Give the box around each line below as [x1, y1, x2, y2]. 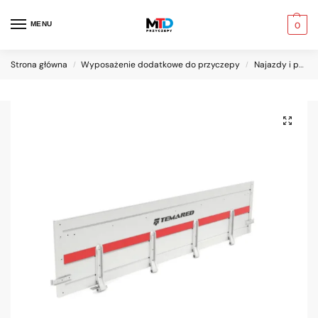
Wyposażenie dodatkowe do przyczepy [81, 59, 241, 70]
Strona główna [11, 59, 67, 70]
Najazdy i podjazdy [253, 59, 299, 70]
